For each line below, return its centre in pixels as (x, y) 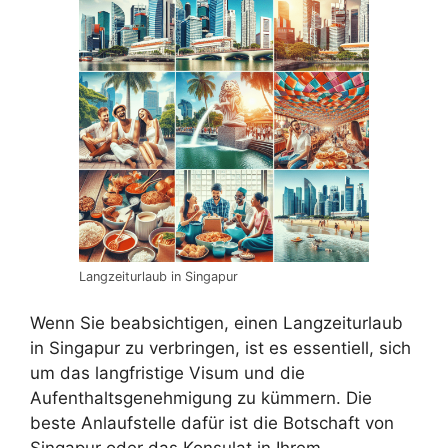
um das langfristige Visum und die (167, 373)
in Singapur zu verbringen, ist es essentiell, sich (220, 348)
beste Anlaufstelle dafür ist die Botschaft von (212, 423)
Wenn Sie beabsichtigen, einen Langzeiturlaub (216, 323)
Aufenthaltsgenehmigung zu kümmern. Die (201, 398)
